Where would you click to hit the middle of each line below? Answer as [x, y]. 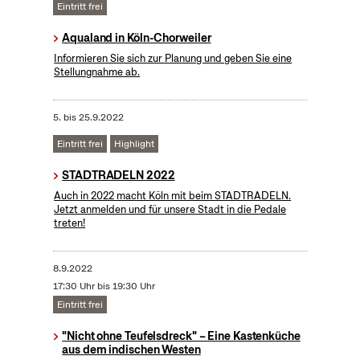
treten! [70, 223]
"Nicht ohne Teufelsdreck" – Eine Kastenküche [181, 336]
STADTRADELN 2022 [119, 176]
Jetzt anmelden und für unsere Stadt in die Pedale [170, 210]
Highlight [134, 144]
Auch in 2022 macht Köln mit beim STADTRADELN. [173, 196]
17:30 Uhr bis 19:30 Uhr [104, 286]
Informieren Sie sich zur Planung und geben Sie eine [173, 59]
